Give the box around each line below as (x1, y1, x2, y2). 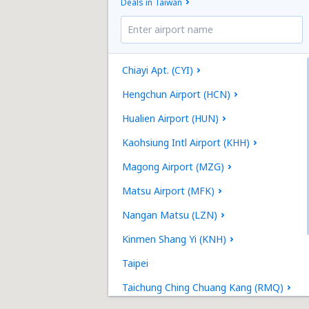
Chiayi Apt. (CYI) (122, 63, 193, 77)
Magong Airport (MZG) (122, 160, 224, 173)
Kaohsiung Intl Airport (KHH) (122, 136, 250, 149)
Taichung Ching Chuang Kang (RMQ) (122, 281, 283, 294)
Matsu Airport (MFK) (122, 184, 215, 197)
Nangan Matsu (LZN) (122, 208, 217, 221)
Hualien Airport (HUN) (122, 112, 219, 125)
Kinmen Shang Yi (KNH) (122, 232, 226, 246)
